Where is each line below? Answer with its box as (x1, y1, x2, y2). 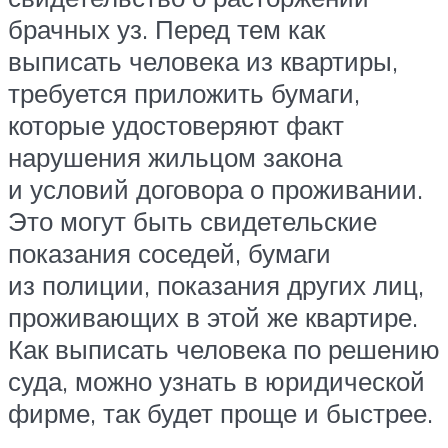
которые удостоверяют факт (8, 109, 344, 142)
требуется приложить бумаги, (8, 77, 360, 110)
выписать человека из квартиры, (8, 45, 398, 78)
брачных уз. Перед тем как (8, 13, 325, 46)
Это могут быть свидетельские (8, 205, 377, 238)
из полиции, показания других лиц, (8, 269, 424, 302)
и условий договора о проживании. (8, 173, 423, 206)
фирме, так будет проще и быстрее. (8, 397, 433, 430)
